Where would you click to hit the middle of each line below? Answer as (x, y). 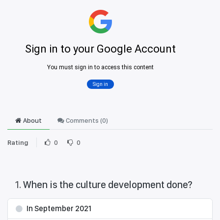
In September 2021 (59, 209)
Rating (18, 143)
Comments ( (83, 121)
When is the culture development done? (108, 185)
